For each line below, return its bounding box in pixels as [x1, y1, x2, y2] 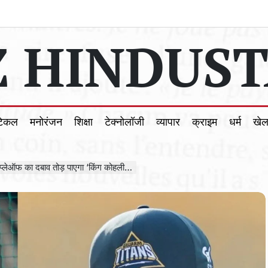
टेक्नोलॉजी [105, 115, 144, 128]
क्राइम [192, 115, 217, 128]
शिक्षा [74, 115, 93, 128]
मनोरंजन [30, 115, 62, 128]
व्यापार [156, 115, 180, 128]
